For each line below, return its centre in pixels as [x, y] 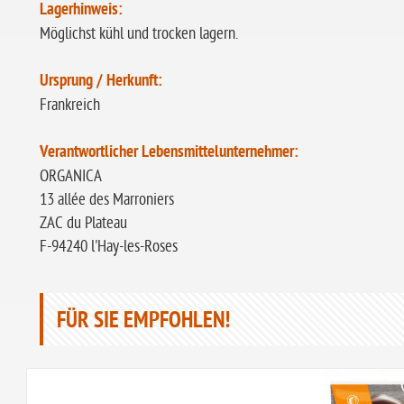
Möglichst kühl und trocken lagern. [139, 34]
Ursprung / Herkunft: [101, 82]
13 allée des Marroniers [109, 200]
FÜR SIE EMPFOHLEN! [143, 322]
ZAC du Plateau [85, 223]
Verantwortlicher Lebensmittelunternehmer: [169, 153]
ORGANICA [71, 176]
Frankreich [70, 105]
